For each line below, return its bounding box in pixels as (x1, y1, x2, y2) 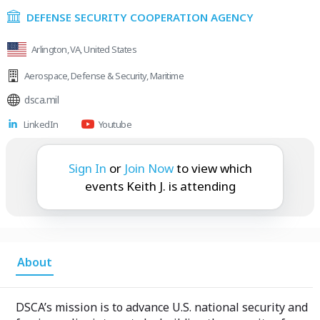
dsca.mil (24, 93, 59, 106)
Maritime (149, 69, 184, 82)
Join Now (124, 160, 174, 176)
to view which (176, 160, 252, 176)
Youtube (98, 118, 132, 131)
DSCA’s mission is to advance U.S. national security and (16, 299, 308, 315)
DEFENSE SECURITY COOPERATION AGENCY (26, 10, 254, 24)
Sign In (68, 160, 106, 176)
